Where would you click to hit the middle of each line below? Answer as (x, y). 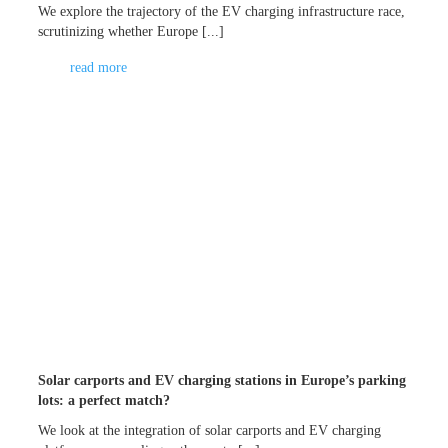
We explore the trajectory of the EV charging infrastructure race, (222, 11)
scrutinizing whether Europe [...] (131, 31)
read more (99, 67)
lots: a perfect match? (104, 400)
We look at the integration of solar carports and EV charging (210, 430)
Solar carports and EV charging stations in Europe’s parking (222, 380)
